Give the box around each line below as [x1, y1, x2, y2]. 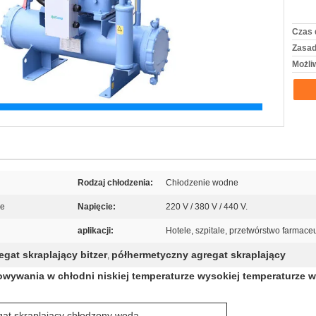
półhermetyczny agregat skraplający [111, 249, 286, 260]
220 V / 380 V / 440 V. [166, 202, 248, 212]
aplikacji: [78, 226, 114, 236]
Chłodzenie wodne [166, 178, 238, 188]
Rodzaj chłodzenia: [78, 178, 153, 188]
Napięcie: [78, 202, 116, 212]
